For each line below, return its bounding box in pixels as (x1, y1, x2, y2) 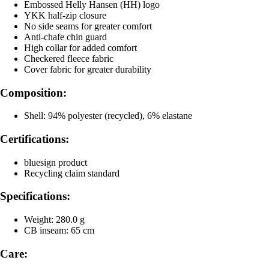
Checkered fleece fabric (24, 53, 113, 64)
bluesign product (24, 157, 87, 168)
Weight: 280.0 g (24, 214, 85, 225)
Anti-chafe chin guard (24, 31, 107, 42)
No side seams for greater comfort (24, 20, 152, 31)
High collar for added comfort (24, 42, 137, 53)
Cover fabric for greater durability (24, 64, 151, 74)
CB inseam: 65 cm (24, 225, 94, 236)
